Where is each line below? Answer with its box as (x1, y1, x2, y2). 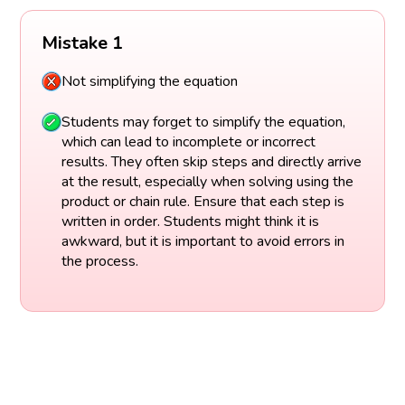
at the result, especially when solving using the (61, 171, 353, 192)
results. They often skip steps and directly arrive (61, 151, 362, 172)
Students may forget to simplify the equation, (61, 111, 345, 132)
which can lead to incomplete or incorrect (61, 131, 316, 152)
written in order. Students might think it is (61, 211, 319, 231)
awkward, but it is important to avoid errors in (61, 231, 344, 251)
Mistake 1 (41, 31, 123, 56)
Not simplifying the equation (61, 71, 238, 92)
